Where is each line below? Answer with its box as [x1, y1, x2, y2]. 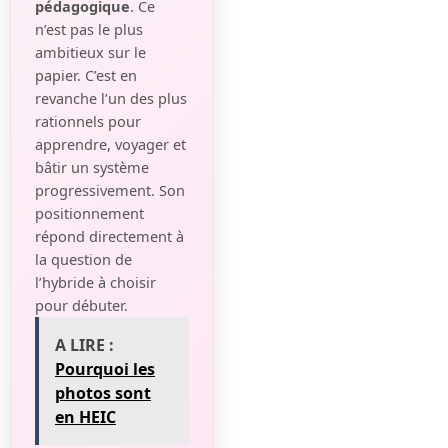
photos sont [55, 382, 151, 405]
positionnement [35, 203, 144, 224]
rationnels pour [35, 111, 141, 132]
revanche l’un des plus [35, 88, 187, 109]
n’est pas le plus [35, 19, 143, 40]
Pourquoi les [55, 358, 155, 381]
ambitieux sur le [35, 42, 146, 63]
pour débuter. [35, 295, 128, 316]
